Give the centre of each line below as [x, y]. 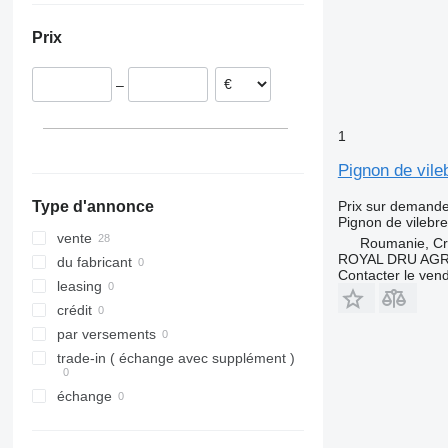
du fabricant [94, 262]
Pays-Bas [135, 42]
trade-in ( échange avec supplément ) [175, 358]
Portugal [132, 66]
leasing [79, 286]
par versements [106, 334]
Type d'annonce [92, 207]
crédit [74, 310]
